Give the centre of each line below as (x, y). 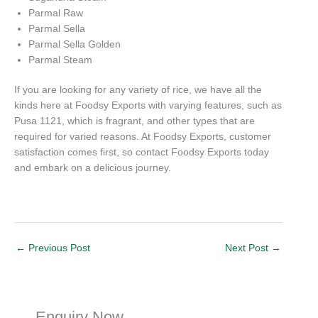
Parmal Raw (56, 13)
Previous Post (58, 248)
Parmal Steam (60, 60)
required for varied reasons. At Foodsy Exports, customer (143, 137)
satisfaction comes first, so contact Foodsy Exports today (142, 153)
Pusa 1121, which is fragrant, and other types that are (135, 121)
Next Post (248, 248)
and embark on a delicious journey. (93, 168)
